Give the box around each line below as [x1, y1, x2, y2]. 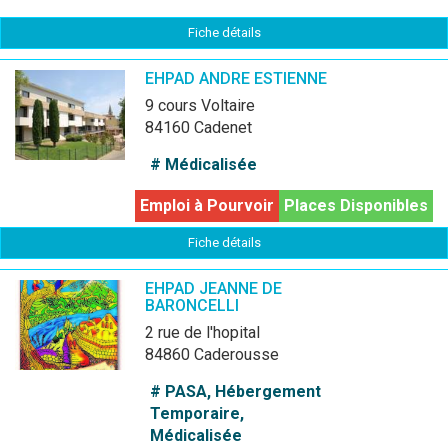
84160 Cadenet [145, 118, 252, 137]
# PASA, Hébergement [150, 382, 321, 401]
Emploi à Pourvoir [140, 196, 274, 215]
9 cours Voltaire [154, 96, 255, 115]
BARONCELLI [145, 296, 239, 315]
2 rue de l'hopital [154, 323, 260, 342]
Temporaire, [150, 404, 244, 423]
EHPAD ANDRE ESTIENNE [145, 69, 327, 88]
